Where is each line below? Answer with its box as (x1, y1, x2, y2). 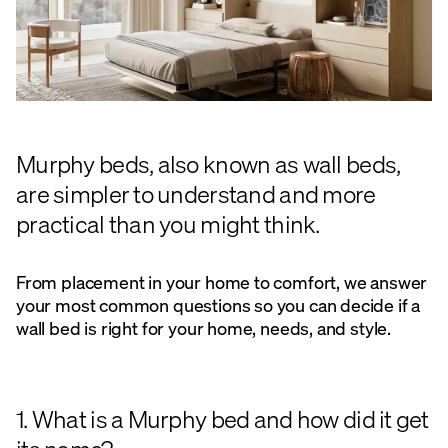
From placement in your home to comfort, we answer (16, 269, 428, 294)
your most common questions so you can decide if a (16, 292, 421, 317)
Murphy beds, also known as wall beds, (16, 147, 401, 180)
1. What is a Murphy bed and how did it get (16, 402, 429, 435)
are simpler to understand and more (16, 177, 376, 210)
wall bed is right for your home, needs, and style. (16, 315, 392, 340)
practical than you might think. (16, 207, 320, 240)
